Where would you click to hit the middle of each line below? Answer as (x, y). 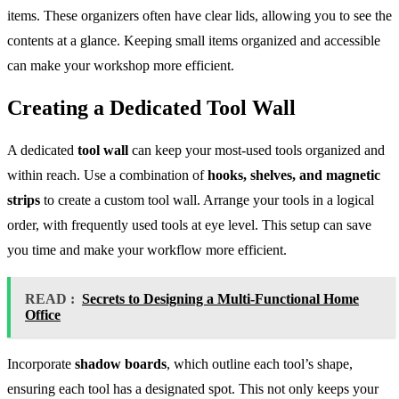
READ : (50, 298)
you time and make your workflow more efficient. (147, 249)
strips (24, 199)
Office (43, 314)
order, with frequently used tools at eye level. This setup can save (189, 224)
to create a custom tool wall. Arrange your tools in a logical (207, 199)
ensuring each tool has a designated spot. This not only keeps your (193, 388)
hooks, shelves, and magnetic (294, 175)
